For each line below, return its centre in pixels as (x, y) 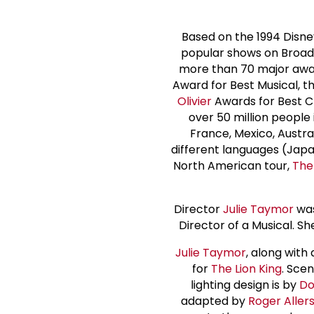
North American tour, (233, 165)
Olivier (194, 101)
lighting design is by (245, 285)
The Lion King (246, 268)
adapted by (214, 301)
